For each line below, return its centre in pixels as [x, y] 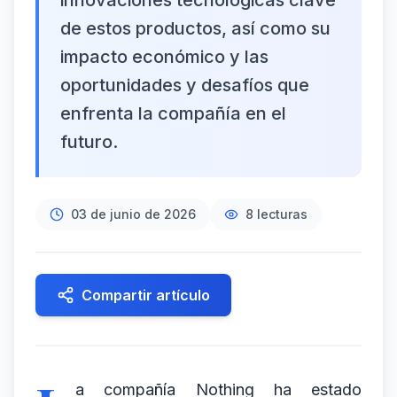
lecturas [280, 214]
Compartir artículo [146, 295]
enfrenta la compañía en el [173, 113]
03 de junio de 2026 [133, 214]
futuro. [89, 142]
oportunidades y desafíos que [185, 85]
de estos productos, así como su [195, 28]
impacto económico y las [164, 57]
